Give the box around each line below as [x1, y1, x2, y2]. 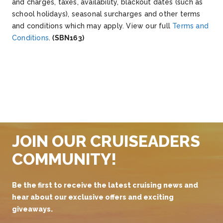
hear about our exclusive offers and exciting [12, 193, 174, 202]
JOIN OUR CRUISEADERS [12, 132, 200, 151]
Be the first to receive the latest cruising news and [12, 181, 198, 190]
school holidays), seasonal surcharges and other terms [12, 10, 201, 18]
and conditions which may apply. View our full [12, 22, 173, 30]
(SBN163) [52, 34, 85, 42]
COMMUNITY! [12, 150, 116, 169]
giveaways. [12, 205, 53, 214]
